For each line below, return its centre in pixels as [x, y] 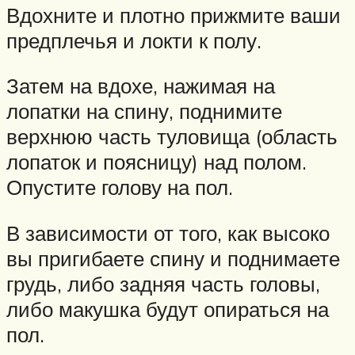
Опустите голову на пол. [120, 187]
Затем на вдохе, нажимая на [141, 86]
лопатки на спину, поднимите [144, 111]
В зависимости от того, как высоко [168, 233]
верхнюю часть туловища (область [172, 137]
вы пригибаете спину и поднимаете [173, 258]
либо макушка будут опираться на [168, 309]
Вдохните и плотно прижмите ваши [174, 15]
